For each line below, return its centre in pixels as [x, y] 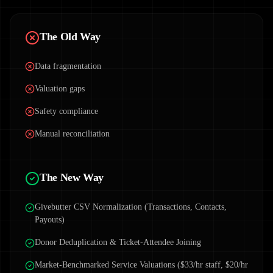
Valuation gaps [60, 89]
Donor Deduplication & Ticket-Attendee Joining [118, 242]
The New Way [72, 178]
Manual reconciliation [72, 134]
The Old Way [70, 37]
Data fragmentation [68, 66]
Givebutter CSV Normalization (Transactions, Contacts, [131, 207]
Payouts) [50, 220]
